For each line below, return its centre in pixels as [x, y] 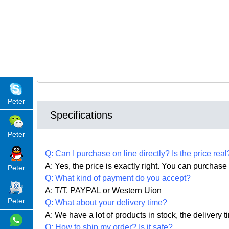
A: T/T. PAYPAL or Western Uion [103, 191]
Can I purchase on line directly [110, 154]
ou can [180, 166]
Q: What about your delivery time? [106, 203]
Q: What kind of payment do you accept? [118, 178]
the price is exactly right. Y [120, 166]
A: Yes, [59, 166]
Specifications [81, 115]
